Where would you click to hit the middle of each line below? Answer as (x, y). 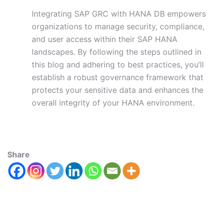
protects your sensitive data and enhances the (118, 90)
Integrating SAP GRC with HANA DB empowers (119, 14)
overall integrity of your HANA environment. (113, 103)
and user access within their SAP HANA (105, 39)
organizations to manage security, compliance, (118, 27)
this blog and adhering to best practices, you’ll (118, 65)
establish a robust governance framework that (118, 77)
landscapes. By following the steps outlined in (117, 52)
